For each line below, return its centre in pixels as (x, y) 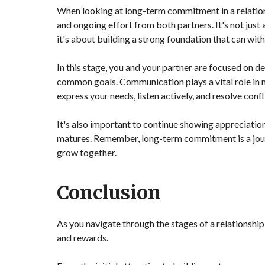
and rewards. (83, 237)
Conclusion (109, 193)
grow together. (87, 152)
